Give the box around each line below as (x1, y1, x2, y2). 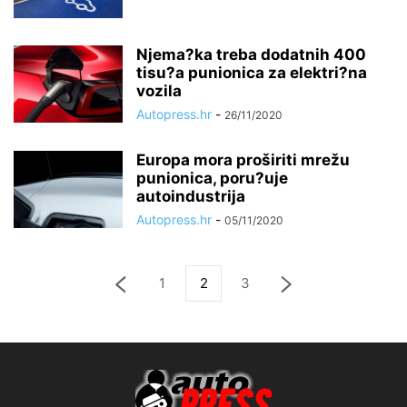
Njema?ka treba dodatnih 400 (136, 45, 366, 64)
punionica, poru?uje (136, 169, 288, 187)
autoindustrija (136, 187, 245, 205)
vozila (136, 82, 182, 100)
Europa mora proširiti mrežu (136, 151, 350, 169)
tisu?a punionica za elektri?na (136, 64, 367, 82)
